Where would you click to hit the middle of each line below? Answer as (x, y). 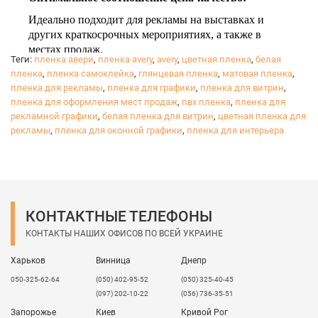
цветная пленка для (262, 116)
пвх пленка (206, 102)
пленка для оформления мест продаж (94, 102)
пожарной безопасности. (90, 86)
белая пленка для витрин (158, 116)
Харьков (28, 260)
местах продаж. (66, 49)
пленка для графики (152, 87)
